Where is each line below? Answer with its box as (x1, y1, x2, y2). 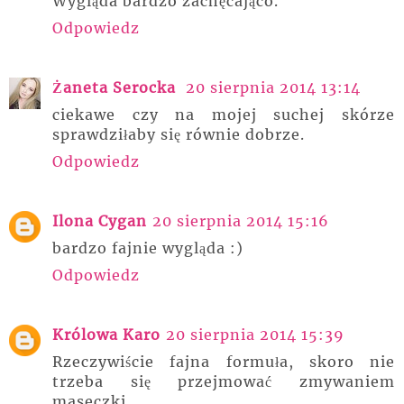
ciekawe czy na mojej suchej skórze (52, 106, 395, 124)
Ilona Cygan (52, 212, 147, 230)
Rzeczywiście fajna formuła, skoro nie (52, 353, 395, 371)
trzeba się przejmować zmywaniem (52, 372, 395, 390)
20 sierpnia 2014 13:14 (186, 78, 361, 96)
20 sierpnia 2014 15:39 (166, 326, 344, 344)
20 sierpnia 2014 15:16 (152, 212, 329, 230)
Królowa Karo (52, 326, 161, 344)
